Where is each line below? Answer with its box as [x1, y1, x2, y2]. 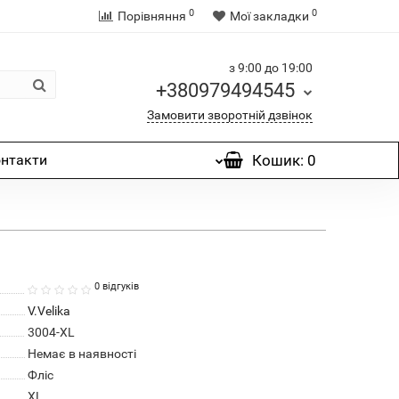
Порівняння [117, 9, 186, 23]
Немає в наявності [27, 346, 136, 361]
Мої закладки [229, 9, 309, 23]
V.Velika [27, 304, 70, 318]
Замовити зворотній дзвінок [146, 108, 313, 122]
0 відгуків [94, 280, 139, 292]
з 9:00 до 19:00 [228, 61, 313, 75]
